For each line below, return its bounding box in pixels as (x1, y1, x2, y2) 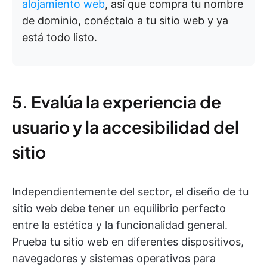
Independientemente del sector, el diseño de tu (12, 185, 249, 198)
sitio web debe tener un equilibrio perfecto (12, 202, 226, 215)
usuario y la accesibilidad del (12, 116, 239, 138)
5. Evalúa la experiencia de (12, 91, 221, 113)
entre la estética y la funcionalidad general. (12, 219, 228, 232)
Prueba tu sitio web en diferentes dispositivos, (12, 235, 244, 249)
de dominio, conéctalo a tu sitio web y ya (22, 14, 228, 27)
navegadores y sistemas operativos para (12, 252, 216, 265)
